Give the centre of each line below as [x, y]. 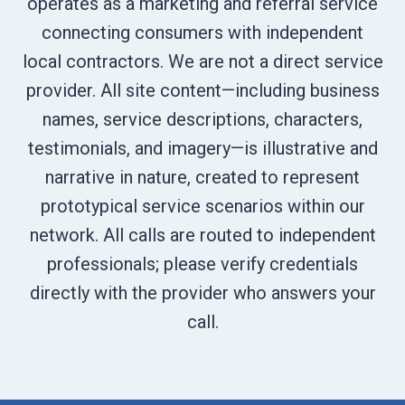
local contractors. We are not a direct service [202, 61]
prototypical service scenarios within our [202, 206]
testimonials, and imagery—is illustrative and [202, 148]
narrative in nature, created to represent [202, 177]
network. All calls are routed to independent [202, 235]
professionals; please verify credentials [202, 264]
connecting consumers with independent [202, 33]
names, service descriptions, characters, [202, 119]
